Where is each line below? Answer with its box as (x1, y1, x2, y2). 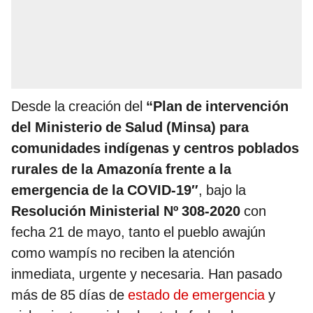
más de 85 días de (11, 286, 128, 304)
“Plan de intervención (146, 98, 289, 115)
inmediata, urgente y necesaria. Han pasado (11, 265, 282, 283)
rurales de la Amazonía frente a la (11, 161, 231, 178)
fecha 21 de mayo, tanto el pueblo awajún (11, 224, 265, 241)
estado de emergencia (128, 286, 265, 304)
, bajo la (198, 182, 246, 199)
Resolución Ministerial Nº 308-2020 (11, 203, 240, 220)
